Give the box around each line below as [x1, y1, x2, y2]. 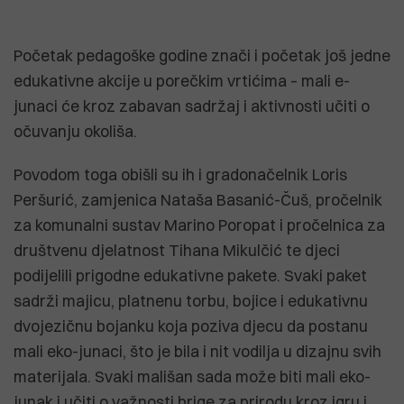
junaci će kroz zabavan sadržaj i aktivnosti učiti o [14, 96, 370, 115]
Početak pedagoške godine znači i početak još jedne [14, 45, 390, 65]
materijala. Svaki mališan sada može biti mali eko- [14, 366, 371, 386]
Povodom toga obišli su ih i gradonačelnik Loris [14, 164, 347, 184]
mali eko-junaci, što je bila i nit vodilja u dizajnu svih [14, 341, 381, 361]
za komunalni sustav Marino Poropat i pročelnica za [14, 215, 385, 234]
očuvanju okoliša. [14, 121, 137, 141]
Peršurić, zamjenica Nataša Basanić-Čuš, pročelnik [14, 189, 382, 209]
